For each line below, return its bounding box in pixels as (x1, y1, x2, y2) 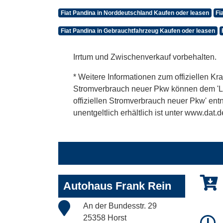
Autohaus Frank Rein (63, 180, 171, 193)
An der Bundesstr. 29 (83, 202, 157, 211)
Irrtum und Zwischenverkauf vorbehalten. (73, 53, 217, 62)
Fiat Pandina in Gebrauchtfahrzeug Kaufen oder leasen (60, 27, 215, 35)
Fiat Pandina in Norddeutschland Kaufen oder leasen (60, 9, 209, 17)
